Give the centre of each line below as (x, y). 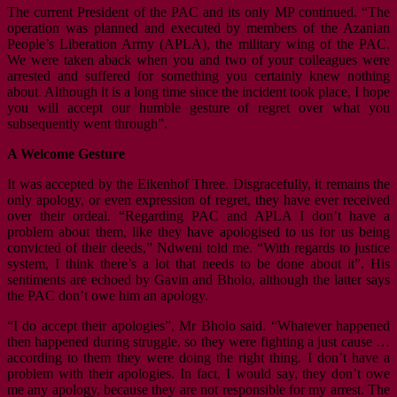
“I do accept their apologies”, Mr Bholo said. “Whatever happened (198, 325)
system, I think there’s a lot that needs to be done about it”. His (198, 263)
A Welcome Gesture (66, 153)
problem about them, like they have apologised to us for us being (198, 231)
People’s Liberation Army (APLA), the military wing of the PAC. (198, 43)
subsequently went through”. (87, 123)
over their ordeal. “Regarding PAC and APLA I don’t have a (198, 215)
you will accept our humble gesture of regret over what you (198, 107)
